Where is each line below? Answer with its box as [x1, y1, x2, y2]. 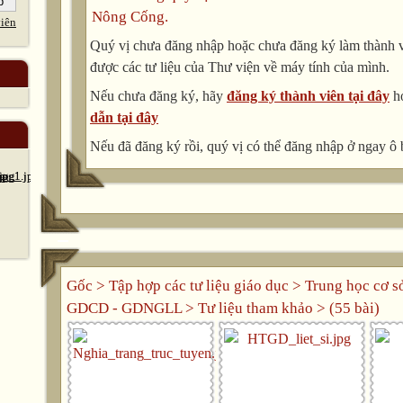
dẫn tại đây [90, 110, 158, 125]
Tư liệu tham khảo [198, 300, 313, 317]
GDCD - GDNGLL [67, 300, 182, 317]
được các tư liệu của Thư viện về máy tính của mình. [90, 59, 390, 75]
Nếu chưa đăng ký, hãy [90, 88, 227, 103]
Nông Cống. [92, 8, 168, 25]
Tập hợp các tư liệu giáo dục [109, 277, 289, 294]
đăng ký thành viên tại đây [227, 88, 390, 103]
